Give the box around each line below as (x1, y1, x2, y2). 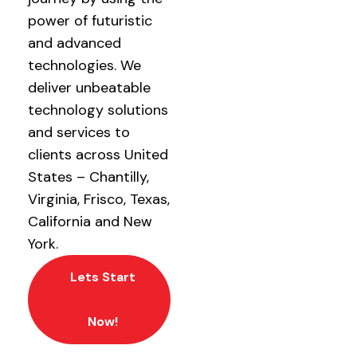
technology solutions (28, 100, 168, 120)
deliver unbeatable (28, 78, 151, 97)
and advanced (28, 33, 121, 53)
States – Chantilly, (28, 167, 149, 186)
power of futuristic (28, 11, 152, 30)
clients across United (28, 145, 168, 164)
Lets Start (70, 269, 135, 285)
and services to (28, 123, 130, 142)
